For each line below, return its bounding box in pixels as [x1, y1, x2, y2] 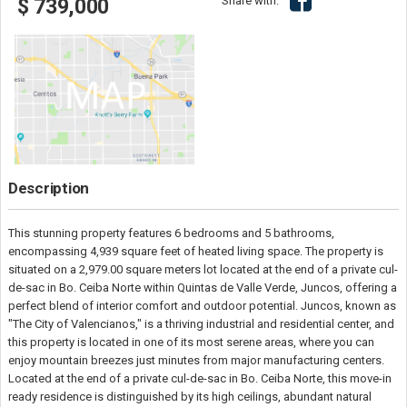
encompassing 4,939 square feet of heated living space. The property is [8, 243, 383, 258]
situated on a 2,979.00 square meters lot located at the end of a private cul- [8, 262, 398, 276]
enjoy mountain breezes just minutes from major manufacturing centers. [8, 352, 384, 367]
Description [8, 178, 90, 197]
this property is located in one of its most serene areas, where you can [8, 334, 374, 349]
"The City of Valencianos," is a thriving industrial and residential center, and [8, 316, 394, 331]
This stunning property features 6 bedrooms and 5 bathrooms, [8, 225, 334, 240]
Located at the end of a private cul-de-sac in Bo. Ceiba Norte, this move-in [8, 371, 392, 385]
